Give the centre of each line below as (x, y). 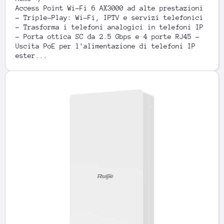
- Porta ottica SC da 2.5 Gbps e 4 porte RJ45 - (107, 36)
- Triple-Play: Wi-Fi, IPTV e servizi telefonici (109, 17)
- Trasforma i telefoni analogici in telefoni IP (109, 27)
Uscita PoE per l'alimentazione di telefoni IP (105, 46)
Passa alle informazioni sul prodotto (86, 75)
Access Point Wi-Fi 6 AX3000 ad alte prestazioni (109, 8)
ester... (31, 55)
